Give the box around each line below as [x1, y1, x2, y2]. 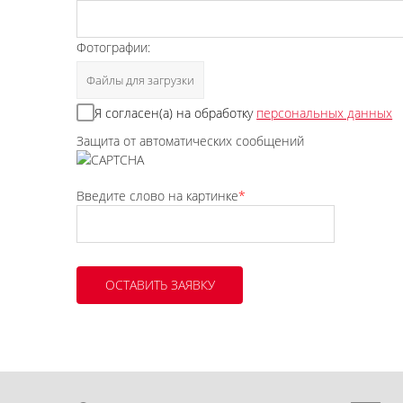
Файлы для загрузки [86, 71, 195, 88]
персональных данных [256, 103, 393, 121]
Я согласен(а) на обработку [94, 103, 257, 121]
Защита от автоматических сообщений [76, 131, 305, 149]
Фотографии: [76, 38, 151, 56]
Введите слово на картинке [76, 186, 239, 204]
